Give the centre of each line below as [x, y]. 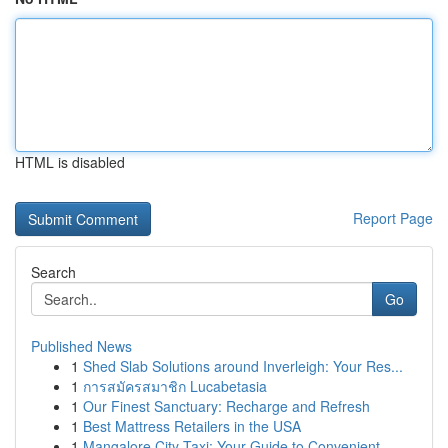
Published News [81, 346]
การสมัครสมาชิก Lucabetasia [175, 386]
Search [53, 272]
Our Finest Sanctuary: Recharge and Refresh [226, 406]
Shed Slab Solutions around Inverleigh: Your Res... [243, 366]
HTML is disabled [70, 162]
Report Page [393, 218]
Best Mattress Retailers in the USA [192, 426]
